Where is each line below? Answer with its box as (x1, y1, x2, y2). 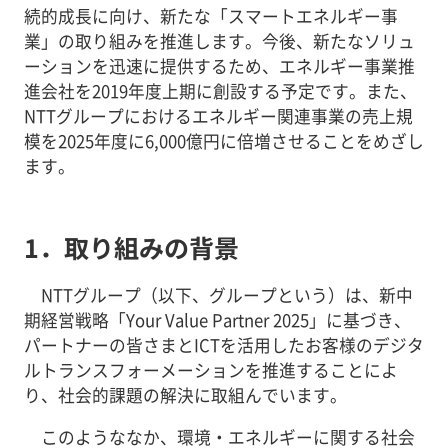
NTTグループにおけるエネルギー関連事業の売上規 (23, 104, 413, 129)
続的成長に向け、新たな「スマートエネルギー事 (23, 4, 398, 29)
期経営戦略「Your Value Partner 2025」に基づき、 (23, 307, 411, 332)
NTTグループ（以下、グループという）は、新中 (40, 282, 413, 307)
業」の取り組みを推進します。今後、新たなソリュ (23, 29, 415, 54)
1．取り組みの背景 (23, 229, 239, 266)
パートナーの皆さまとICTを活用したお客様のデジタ (23, 332, 424, 357)
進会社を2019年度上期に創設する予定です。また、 (23, 79, 417, 104)
